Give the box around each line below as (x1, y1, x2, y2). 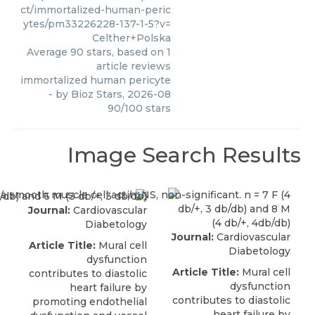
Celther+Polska (92, 31, 171, 44)
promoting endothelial (32, 295, 147, 308)
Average (27, 45, 70, 58)
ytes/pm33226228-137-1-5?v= (23, 17, 171, 30)
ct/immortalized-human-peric (20, 3, 171, 16)
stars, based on (84, 45, 167, 58)
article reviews (96, 59, 171, 72)
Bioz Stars (71, 87, 122, 101)
